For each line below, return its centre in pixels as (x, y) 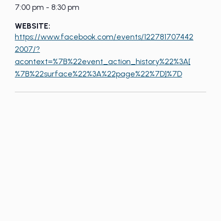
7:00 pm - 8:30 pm (47, 7)
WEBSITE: (33, 26)
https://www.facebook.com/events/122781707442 (104, 37)
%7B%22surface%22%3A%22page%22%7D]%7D (98, 74)
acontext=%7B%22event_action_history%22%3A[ (103, 61)
